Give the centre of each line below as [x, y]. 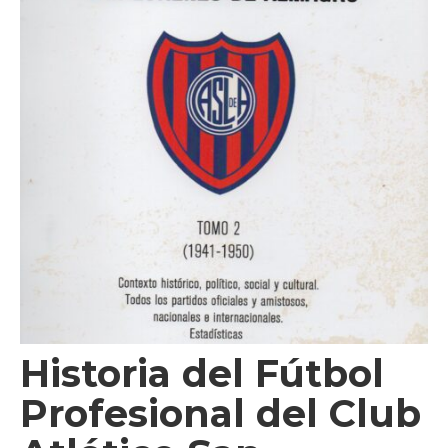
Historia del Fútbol [202, 373]
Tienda [75, 73]
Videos [75, 32]
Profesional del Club [220, 413]
